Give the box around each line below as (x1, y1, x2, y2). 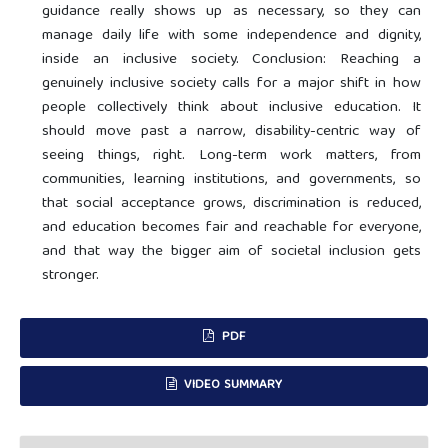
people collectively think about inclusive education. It (42, 95, 421, 122)
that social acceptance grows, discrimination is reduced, (42, 191, 421, 218)
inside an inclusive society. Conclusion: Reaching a (42, 47, 421, 74)
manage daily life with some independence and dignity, (42, 23, 421, 50)
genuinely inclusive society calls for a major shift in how (42, 71, 421, 98)
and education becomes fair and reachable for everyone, (42, 215, 421, 242)
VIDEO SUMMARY (180, 373, 283, 397)
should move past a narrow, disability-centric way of (42, 119, 421, 146)
